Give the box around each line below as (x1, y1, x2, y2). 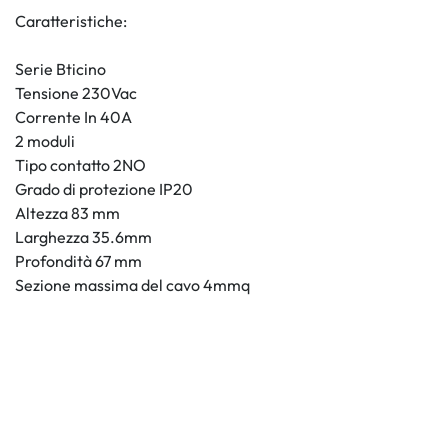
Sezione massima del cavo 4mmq (15, 275, 250, 296)
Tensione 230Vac (15, 83, 137, 104)
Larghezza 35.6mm (15, 227, 152, 248)
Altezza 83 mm (15, 203, 120, 224)
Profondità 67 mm (15, 251, 142, 272)
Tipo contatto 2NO (15, 155, 146, 176)
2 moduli (15, 131, 75, 152)
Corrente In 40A (15, 107, 132, 128)
